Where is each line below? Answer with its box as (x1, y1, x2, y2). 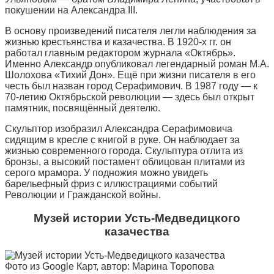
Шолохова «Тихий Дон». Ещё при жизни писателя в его (5, 69, 256, 80)
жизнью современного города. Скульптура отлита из (5, 145, 243, 156)
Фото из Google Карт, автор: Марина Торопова (5, 261, 214, 272)
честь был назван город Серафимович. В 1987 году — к (5, 80, 257, 91)
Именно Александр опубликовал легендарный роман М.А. (5, 58, 269, 69)
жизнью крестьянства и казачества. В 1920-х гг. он (5, 36, 231, 47)
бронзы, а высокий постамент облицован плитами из (5, 156, 245, 167)
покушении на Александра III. (5, 4, 138, 15)
